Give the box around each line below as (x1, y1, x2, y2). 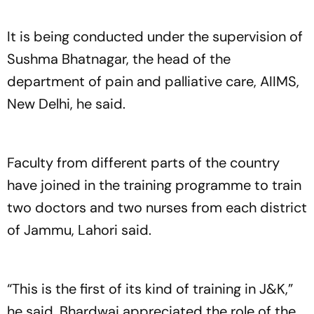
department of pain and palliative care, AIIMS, (7, 72, 299, 90)
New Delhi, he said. (7, 95, 129, 113)
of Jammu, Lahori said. (7, 221, 155, 239)
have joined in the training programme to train (7, 176, 301, 194)
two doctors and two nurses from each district (7, 198, 307, 217)
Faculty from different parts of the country (7, 153, 280, 172)
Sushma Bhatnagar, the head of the (7, 50, 231, 68)
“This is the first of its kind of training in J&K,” (7, 280, 293, 298)
